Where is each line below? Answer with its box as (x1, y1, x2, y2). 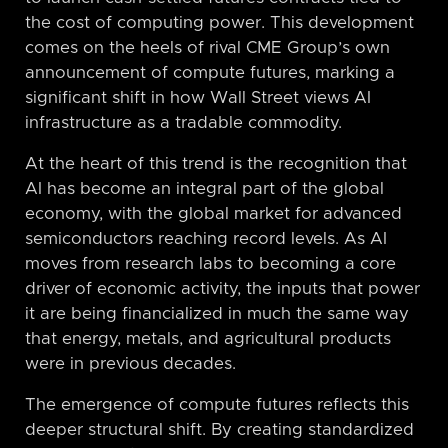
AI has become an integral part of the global (25, 180, 384, 197)
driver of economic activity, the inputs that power (25, 280, 420, 297)
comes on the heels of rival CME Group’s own (25, 39, 390, 56)
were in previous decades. (25, 355, 236, 372)
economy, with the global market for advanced (25, 205, 402, 222)
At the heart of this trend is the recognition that (25, 155, 407, 172)
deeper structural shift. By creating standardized (25, 421, 414, 438)
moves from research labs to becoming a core (25, 255, 396, 272)
